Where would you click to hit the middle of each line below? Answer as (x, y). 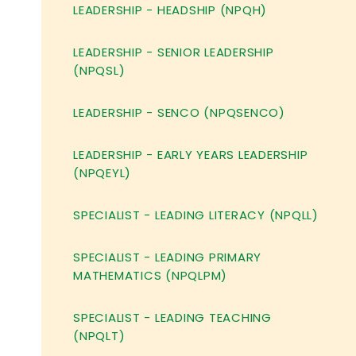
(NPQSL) (99, 70)
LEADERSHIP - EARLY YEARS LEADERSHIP (191, 155)
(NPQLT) (99, 336)
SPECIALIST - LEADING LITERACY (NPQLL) (196, 215)
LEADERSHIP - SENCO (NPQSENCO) (179, 112)
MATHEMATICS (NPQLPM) (151, 275)
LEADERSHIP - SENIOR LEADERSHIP (174, 52)
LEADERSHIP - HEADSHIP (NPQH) (170, 10)
